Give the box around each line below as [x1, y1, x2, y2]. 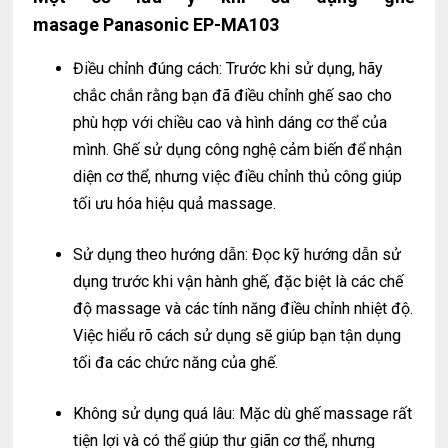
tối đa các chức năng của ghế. [73, 353, 279, 373]
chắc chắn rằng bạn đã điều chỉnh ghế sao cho [73, 86, 393, 106]
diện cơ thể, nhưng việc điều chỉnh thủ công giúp [73, 167, 403, 187]
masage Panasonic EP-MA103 [33, 14, 280, 36]
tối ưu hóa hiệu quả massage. [73, 194, 277, 214]
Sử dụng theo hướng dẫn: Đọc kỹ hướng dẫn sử [73, 245, 402, 265]
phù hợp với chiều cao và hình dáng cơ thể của [73, 113, 388, 133]
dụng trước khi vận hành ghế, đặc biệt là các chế [73, 272, 404, 292]
